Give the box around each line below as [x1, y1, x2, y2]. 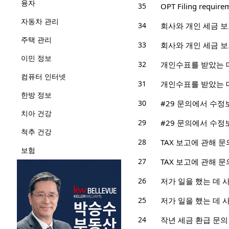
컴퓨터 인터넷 [20, 72, 66, 82]
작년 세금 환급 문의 [160, 215, 228, 225]
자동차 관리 [20, 16, 59, 27]
